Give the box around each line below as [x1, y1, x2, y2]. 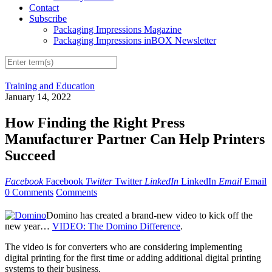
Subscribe [29, 13, 67, 24]
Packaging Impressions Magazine [53, 24, 182, 35]
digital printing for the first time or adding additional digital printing [5, 253, 261, 263]
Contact [29, 2, 59, 13]
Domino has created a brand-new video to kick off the [46, 210, 253, 221]
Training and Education [5, 81, 95, 92]
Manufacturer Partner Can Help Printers [5, 131, 265, 148]
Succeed [5, 148, 55, 164]
